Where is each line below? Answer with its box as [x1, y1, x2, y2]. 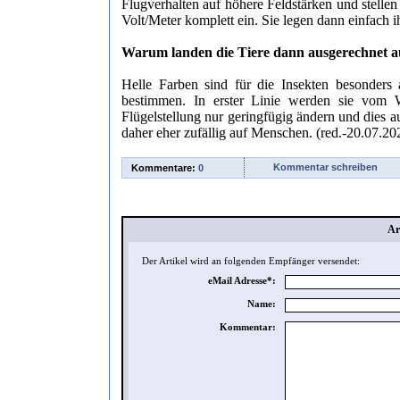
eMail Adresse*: [208, 275, 276, 286]
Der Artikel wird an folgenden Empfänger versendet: [142, 255, 360, 266]
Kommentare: [131, 162, 198, 173]
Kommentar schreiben [273, 161, 378, 172]
